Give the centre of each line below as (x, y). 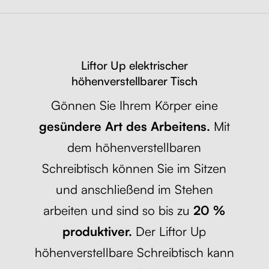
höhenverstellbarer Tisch (134, 81)
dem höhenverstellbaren (134, 147)
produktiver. (98, 231)
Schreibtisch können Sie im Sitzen (134, 168)
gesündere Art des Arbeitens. (124, 126)
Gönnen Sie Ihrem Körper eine (134, 105)
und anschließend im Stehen (134, 189)
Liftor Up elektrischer (134, 65)
